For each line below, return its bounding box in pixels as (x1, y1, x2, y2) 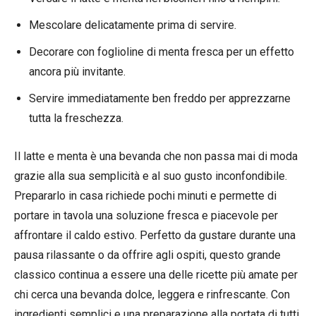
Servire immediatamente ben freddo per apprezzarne (29, 91, 291, 105)
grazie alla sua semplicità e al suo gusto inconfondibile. (14, 169, 287, 183)
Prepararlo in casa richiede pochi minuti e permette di (14, 188, 276, 202)
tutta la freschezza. (29, 111, 123, 125)
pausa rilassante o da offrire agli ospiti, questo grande (14, 248, 281, 262)
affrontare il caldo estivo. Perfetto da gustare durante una (14, 228, 296, 242)
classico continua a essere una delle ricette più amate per (14, 267, 298, 281)
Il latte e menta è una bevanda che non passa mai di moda (14, 149, 298, 163)
